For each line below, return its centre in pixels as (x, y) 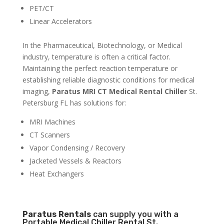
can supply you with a (134, 214)
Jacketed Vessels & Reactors (75, 161)
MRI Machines (52, 122)
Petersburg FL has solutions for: (74, 103)
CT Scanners (49, 135)
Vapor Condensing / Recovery (77, 148)
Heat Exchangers (56, 174)
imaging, (37, 91)
